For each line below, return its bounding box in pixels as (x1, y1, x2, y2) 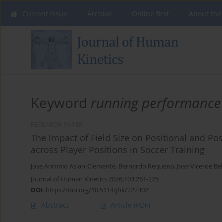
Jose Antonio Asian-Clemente (31, 162, 115, 171)
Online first (132, 9, 169, 18)
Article (111, 200, 134, 210)
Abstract (41, 200, 69, 210)
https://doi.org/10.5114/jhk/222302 (46, 185, 148, 195)
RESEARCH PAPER (31, 120, 83, 129)
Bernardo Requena (118, 162, 174, 171)
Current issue (22, 9, 67, 18)
